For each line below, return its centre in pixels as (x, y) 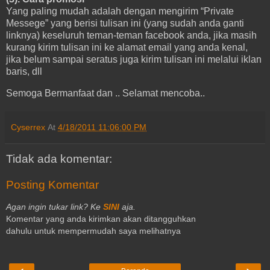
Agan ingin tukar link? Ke (55, 206)
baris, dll (24, 72)
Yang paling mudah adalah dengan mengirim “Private (120, 11)
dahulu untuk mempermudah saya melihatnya (93, 231)
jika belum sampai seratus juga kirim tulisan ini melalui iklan (134, 60)
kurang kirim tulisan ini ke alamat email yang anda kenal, (127, 48)
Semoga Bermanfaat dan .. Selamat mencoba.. (105, 93)
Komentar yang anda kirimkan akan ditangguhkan (101, 218)
